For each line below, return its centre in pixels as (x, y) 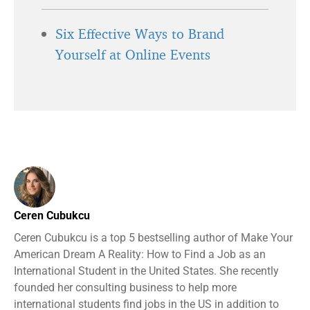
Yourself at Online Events (133, 54)
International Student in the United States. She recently (146, 271)
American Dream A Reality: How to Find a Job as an (140, 254)
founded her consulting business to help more (125, 287)
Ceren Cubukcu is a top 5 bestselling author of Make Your (153, 237)
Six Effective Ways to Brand (140, 33)
